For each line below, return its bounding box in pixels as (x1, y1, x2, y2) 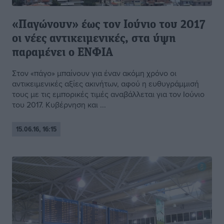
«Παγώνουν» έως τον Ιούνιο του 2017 (12, 19, 205, 31)
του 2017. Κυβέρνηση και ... (12, 99, 106, 110)
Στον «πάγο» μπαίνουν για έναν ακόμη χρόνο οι (12, 67, 176, 79)
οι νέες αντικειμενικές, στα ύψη (12, 33, 176, 45)
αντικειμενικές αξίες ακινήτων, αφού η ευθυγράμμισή (12, 78, 199, 89)
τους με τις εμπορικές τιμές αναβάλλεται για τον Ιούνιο (12, 88, 204, 100)
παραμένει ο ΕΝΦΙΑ (12, 47, 113, 59)
